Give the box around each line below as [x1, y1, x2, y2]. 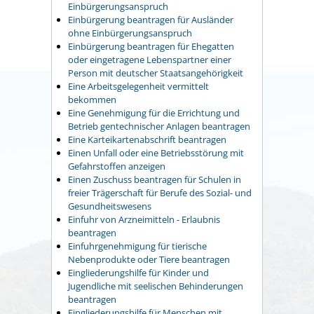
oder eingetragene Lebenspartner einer [68, 53, 231, 66]
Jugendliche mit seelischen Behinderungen [68, 279, 243, 292]
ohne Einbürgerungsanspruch [68, 26, 192, 39]
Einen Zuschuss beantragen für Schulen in [68, 172, 241, 186]
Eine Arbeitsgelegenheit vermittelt [68, 79, 209, 93]
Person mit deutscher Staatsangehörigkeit [68, 66, 243, 79]
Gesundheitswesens [68, 199, 151, 212]
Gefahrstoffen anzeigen [68, 159, 165, 172]
